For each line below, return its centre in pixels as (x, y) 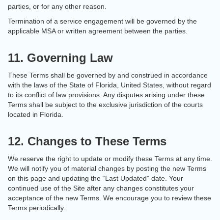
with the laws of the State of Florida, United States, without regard (110, 85)
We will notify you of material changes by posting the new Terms (107, 168)
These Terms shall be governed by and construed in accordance (108, 75)
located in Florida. (36, 114)
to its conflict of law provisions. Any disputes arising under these (106, 95)
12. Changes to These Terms (87, 141)
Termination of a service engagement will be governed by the (102, 21)
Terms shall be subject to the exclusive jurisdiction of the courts (105, 105)
